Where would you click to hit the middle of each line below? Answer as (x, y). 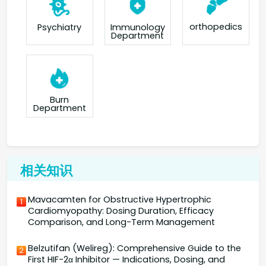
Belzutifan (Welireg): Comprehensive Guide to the (135, 248)
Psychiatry (60, 27)
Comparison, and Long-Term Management (122, 222)
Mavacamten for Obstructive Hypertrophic (120, 199)
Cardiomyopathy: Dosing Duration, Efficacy (121, 210)
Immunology (137, 27)
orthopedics (216, 27)
